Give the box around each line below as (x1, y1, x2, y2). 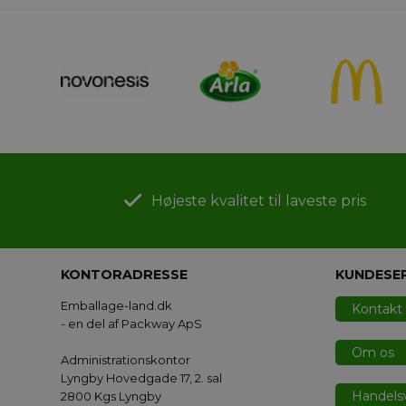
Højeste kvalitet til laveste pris (150, 192, 366, 210)
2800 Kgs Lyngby (61, 389, 162, 404)
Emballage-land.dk (61, 298, 173, 314)
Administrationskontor (61, 353, 191, 368)
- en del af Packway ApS (61, 316, 203, 332)
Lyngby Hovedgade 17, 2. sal (61, 371, 223, 386)
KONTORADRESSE (61, 266, 188, 284)
